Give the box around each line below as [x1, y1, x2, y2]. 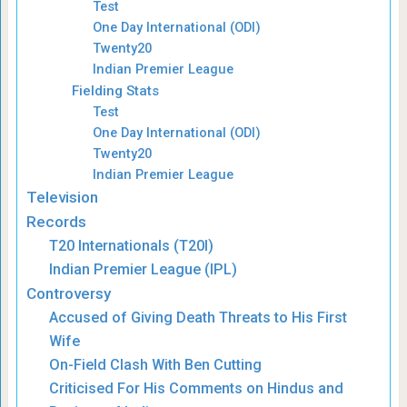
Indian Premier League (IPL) [49, 260, 238, 278]
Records [25, 212, 86, 231]
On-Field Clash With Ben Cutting [49, 355, 263, 373]
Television [25, 187, 98, 206]
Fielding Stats [71, 82, 159, 99]
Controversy [25, 283, 111, 303]
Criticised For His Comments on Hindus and [49, 379, 344, 397]
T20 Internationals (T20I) [49, 236, 214, 254]
